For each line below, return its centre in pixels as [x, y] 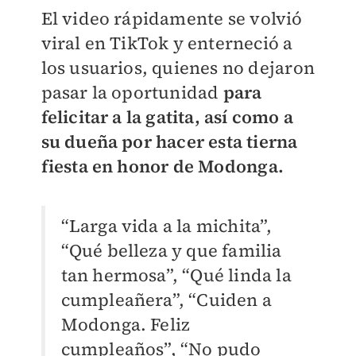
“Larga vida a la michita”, [166, 226]
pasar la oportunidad [132, 93]
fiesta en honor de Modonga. [162, 166]
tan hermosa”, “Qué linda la [176, 275]
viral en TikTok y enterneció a [167, 43]
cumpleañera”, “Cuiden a [166, 300]
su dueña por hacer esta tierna [169, 142]
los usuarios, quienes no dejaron [178, 68]
